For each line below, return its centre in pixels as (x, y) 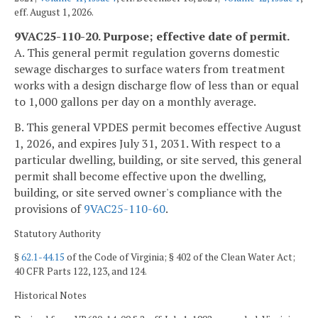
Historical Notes (50, 295)
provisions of (49, 208)
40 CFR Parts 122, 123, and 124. (81, 272)
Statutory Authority (57, 233)
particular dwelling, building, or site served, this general (158, 159)
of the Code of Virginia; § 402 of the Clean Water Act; (180, 257)
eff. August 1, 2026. (54, 12)
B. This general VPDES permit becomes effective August (158, 127)
